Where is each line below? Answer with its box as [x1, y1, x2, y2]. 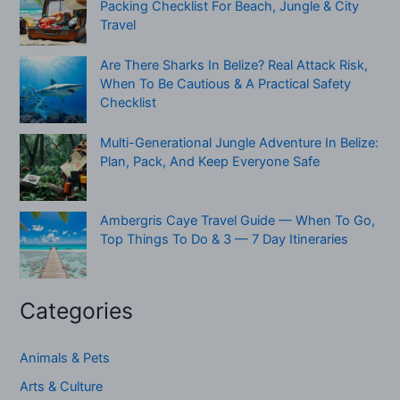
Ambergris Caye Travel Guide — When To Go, [100, 212, 376, 229]
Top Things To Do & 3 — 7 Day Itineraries [100, 231, 349, 247]
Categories [20, 297, 134, 324]
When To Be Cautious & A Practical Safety [100, 76, 352, 92]
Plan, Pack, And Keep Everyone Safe [100, 154, 321, 170]
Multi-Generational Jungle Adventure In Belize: [100, 135, 379, 151]
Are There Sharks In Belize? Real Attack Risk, [100, 57, 369, 73]
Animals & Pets [20, 350, 111, 367]
